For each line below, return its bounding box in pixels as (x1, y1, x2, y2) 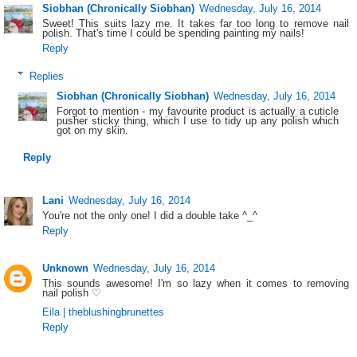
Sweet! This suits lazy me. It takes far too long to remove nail (42, 18, 349, 30)
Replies (29, 69, 64, 82)
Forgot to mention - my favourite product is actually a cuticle (56, 105, 339, 118)
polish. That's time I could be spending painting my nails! (42, 27, 305, 40)
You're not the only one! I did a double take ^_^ (42, 210, 258, 222)
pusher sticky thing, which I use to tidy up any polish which (56, 115, 339, 127)
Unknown (42, 262, 89, 275)
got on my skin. (56, 124, 128, 137)
